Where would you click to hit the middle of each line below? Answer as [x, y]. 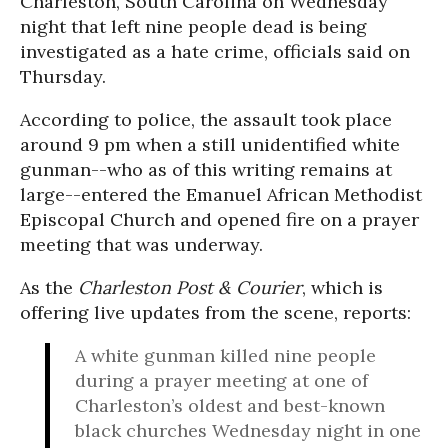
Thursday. [63, 76]
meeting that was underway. [141, 244]
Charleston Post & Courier [190, 287]
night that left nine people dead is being [193, 26]
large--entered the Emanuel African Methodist [221, 194]
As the [49, 287]
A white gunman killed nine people [225, 355]
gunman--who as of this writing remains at [206, 169]
